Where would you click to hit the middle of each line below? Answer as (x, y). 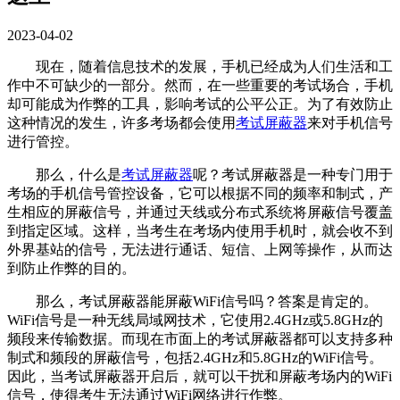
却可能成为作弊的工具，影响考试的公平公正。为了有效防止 (200, 104)
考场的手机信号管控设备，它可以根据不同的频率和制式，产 (200, 193)
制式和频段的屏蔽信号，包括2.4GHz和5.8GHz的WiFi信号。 (195, 357)
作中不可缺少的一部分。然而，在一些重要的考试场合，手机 (200, 85)
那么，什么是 (79, 174)
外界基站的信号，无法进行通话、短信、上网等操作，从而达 (200, 249)
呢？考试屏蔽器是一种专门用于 (293, 174)
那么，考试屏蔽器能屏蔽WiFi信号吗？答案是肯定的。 (207, 301)
